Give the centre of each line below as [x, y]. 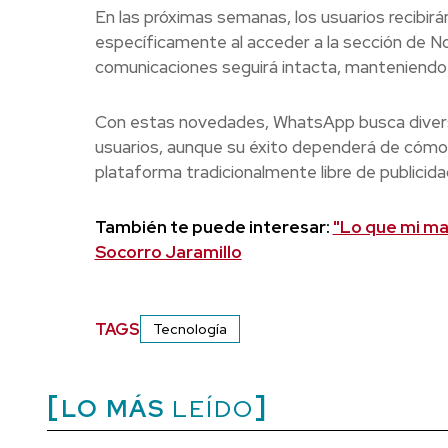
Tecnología [189, 329]
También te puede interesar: [213, 227]
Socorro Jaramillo [168, 252]
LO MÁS [113, 409]
